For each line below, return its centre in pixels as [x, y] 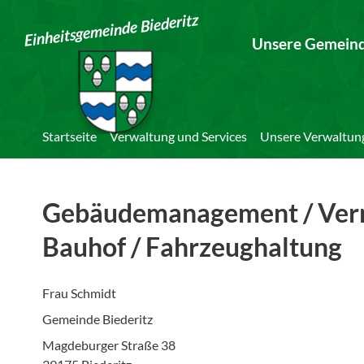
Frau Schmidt [79, 293]
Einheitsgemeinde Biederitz [111, 30]
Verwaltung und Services [178, 136]
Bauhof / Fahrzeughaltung [192, 247]
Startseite [69, 136]
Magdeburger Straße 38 [109, 345]
